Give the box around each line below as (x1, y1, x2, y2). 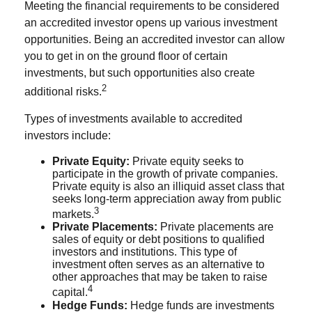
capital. (52, 286, 88, 299)
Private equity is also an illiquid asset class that (52, 180, 284, 192)
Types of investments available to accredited (24, 112, 242, 125)
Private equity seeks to (130, 155, 244, 167)
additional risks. (24, 85, 102, 97)
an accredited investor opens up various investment (24, 16, 277, 29)
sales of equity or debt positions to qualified (52, 233, 265, 246)
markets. (52, 208, 94, 221)
